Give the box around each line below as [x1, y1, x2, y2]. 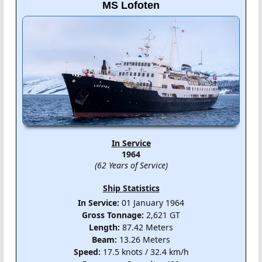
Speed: [73, 246, 101, 257]
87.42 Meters [120, 221, 173, 233]
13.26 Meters [117, 233, 170, 245]
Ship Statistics [102, 182, 160, 194]
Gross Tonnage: [82, 209, 144, 220]
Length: [89, 221, 120, 233]
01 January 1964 [119, 196, 184, 208]
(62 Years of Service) [94, 159, 168, 171]
